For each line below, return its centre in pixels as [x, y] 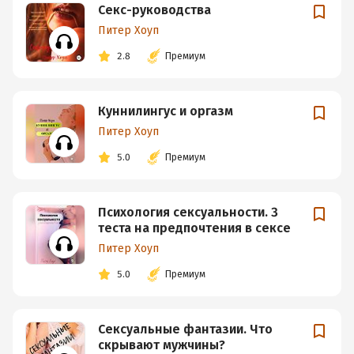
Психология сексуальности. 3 [188, 212]
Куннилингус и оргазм [166, 111]
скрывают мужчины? [162, 345]
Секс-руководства [154, 10]
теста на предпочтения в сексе [194, 228]
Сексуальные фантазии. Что [185, 329]
